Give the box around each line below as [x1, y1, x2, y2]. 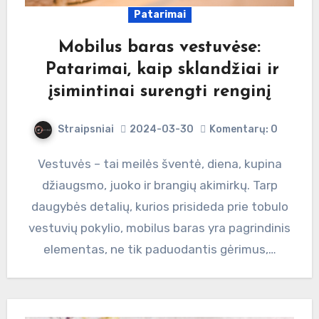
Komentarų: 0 [209, 123, 278, 136]
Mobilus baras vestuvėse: [58, 39, 261, 57]
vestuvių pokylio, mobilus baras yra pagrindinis [28, 220, 291, 235]
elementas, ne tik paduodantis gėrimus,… [43, 241, 276, 256]
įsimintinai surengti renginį [48, 83, 271, 101]
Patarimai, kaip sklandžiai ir [40, 61, 279, 79]
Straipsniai [57, 123, 114, 136]
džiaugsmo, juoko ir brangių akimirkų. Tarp [41, 177, 278, 192]
